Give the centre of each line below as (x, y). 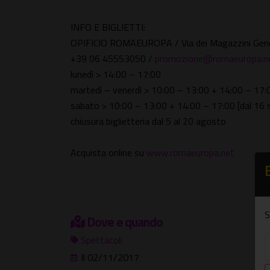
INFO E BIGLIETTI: (108, 27)
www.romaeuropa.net (190, 153)
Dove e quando (124, 222)
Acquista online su (108, 153)
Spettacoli (102, 240)
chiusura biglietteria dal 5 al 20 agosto (148, 121)
